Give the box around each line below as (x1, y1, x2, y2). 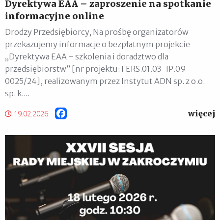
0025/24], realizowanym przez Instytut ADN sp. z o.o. (5, 76, 205, 86)
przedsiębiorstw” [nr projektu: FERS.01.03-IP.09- (5, 63, 191, 74)
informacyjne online (5, 10, 104, 22)
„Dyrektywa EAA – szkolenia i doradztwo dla (5, 51, 168, 61)
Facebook (67, 109, 102, 119)
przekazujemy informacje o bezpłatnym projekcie (5, 39, 190, 49)
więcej (188, 108, 215, 118)
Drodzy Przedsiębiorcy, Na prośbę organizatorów (5, 27, 189, 37)
